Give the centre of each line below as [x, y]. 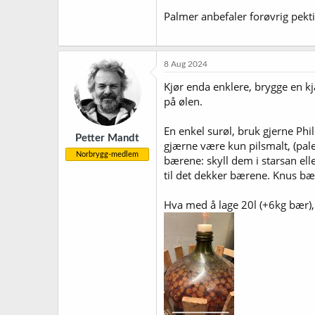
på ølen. [183, 101]
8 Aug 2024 [186, 64]
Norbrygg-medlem [107, 154]
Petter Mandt [107, 138]
